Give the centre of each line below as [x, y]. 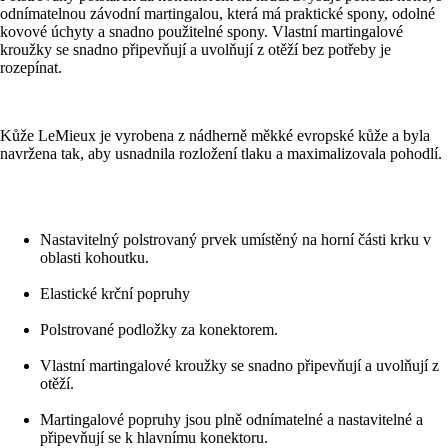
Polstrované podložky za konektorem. [159, 329]
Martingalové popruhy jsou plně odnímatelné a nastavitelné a [231, 419]
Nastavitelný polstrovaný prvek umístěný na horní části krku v [235, 239]
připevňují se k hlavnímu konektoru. [154, 437]
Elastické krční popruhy [115, 293]
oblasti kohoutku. [94, 257]
